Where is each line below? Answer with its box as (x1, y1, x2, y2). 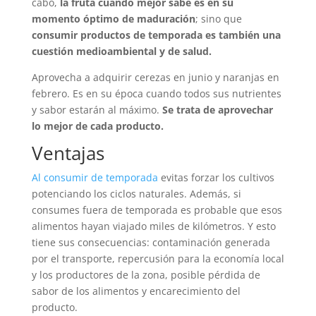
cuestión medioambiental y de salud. (31, 44, 212, 59)
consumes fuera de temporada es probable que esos (31, 203, 282, 217)
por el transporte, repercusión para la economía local (31, 252, 284, 266)
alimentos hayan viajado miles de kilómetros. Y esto (31, 219, 276, 233)
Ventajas (31, 140, 104, 166)
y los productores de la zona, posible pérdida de (31, 268, 260, 282)
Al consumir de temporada (31, 171, 158, 185)
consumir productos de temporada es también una (31, 28, 281, 42)
